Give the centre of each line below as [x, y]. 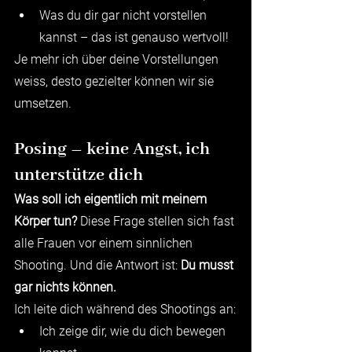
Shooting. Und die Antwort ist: [97, 265]
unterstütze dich [79, 175]
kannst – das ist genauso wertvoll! [134, 37]
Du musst [209, 265]
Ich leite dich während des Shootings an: [125, 309]
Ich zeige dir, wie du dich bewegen [134, 331]
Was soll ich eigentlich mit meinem [112, 199]
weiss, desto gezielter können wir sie [115, 81]
